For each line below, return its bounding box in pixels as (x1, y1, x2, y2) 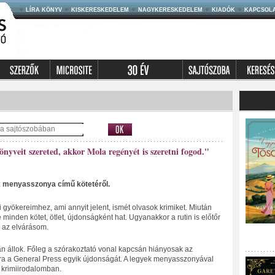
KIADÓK (211, 7, 235, 13)
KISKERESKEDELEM (71, 7, 129, 13)
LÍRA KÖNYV (25, 7, 62, 13)
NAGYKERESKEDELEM (137, 7, 203, 13)
